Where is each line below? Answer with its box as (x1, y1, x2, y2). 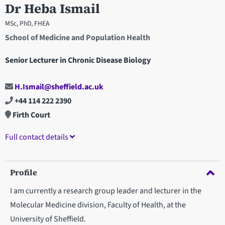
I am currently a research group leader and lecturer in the (10, 185, 201, 197)
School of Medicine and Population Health (5, 32, 150, 43)
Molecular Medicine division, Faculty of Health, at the (10, 199, 186, 211)
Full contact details (5, 132, 70, 143)
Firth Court (11, 109, 50, 121)
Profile (10, 167, 37, 178)
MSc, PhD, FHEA (5, 18, 49, 28)
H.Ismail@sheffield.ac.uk (13, 81, 103, 93)
